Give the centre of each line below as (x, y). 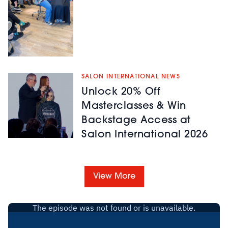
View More (114, 176)
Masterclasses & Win (134, 106)
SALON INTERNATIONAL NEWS (131, 77)
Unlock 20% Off (121, 92)
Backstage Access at (136, 120)
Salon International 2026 (145, 135)
